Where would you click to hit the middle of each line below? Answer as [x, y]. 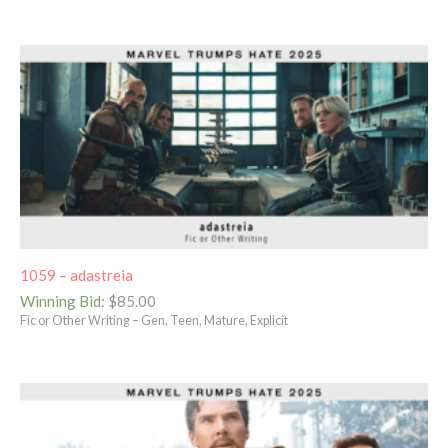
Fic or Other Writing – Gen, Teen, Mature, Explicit [154, 320]
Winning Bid [60, 301]
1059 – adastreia [76, 275]
